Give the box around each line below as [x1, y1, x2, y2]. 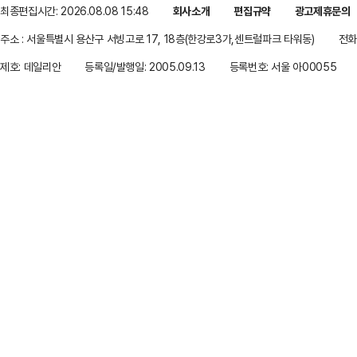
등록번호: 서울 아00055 [229, 59, 337, 74]
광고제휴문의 [294, 3, 351, 18]
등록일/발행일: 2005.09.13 [84, 59, 206, 74]
